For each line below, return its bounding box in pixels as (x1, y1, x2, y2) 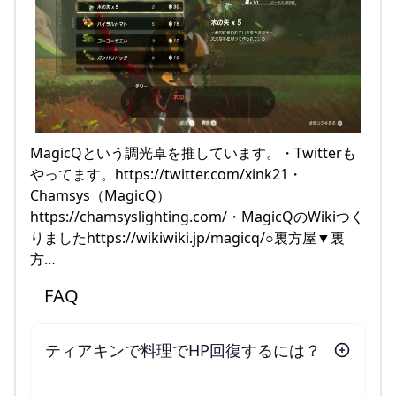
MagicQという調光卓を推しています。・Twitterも (30, 143, 356, 164)
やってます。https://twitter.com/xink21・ (30, 164, 302, 185)
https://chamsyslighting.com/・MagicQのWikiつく (30, 207, 364, 227)
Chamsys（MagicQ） (30, 186, 171, 206)
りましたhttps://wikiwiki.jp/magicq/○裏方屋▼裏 (30, 228, 345, 248)
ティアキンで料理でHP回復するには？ (45, 339, 321, 362)
